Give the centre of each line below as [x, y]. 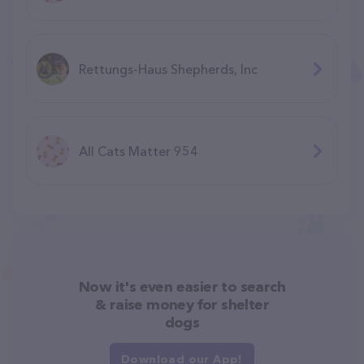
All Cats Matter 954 [139, 151]
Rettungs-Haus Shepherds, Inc [168, 69]
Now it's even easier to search [182, 286]
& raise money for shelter [182, 304]
